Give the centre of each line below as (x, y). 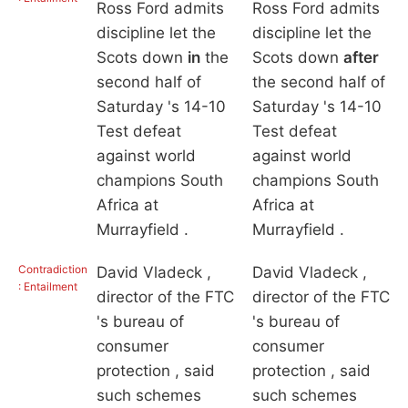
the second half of (318, 82)
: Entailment (48, 287)
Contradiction (53, 270)
